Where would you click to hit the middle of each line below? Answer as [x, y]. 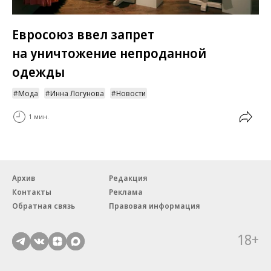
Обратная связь [44, 205]
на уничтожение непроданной [109, 53]
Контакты [32, 191]
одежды [38, 72]
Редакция [128, 178]
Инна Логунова [77, 93]
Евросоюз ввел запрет [83, 34]
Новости [131, 93]
